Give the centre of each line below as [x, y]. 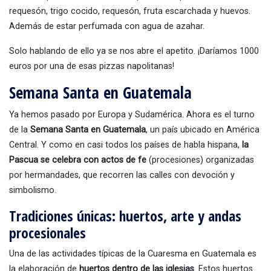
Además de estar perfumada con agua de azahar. [107, 26]
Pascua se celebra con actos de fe [78, 160]
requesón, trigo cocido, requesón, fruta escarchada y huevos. [130, 11]
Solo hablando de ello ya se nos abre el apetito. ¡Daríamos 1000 [134, 51]
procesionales [47, 233]
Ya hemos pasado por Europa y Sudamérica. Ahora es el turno [132, 114]
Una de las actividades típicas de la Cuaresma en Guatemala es [133, 253]
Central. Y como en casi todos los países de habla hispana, [126, 145]
